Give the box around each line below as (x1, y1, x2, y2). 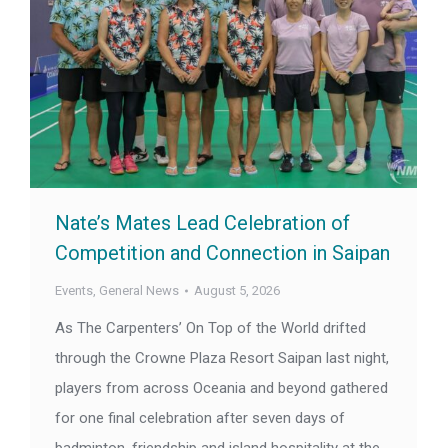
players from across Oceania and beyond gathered (55, 379, 388, 398)
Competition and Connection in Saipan (55, 241, 390, 266)
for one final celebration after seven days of (55, 409, 345, 428)
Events (55, 283, 93, 299)
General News (99, 283, 179, 299)
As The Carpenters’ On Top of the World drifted (55, 319, 366, 338)
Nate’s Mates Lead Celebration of (55, 211, 350, 236)
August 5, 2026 (194, 283, 280, 299)
